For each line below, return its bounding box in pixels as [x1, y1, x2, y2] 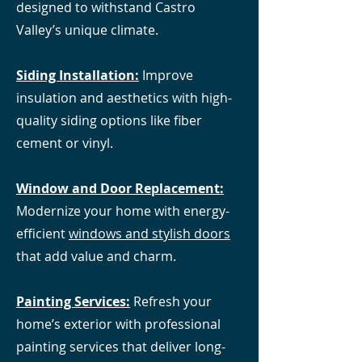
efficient [16, 225, 69, 242]
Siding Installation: [16, 66, 139, 84]
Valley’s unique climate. [16, 21, 158, 39]
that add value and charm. [16, 247, 176, 265]
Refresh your [130, 293, 212, 310]
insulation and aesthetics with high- [16, 89, 232, 107]
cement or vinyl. [16, 134, 113, 152]
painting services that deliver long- [16, 338, 225, 356]
